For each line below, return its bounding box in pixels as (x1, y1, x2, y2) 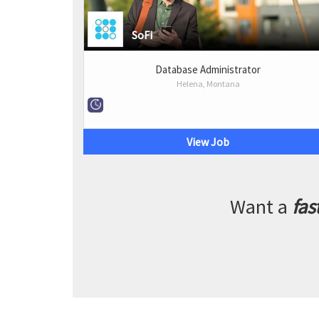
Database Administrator (155, 62, 261, 76)
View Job (187, 134, 229, 149)
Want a (230, 193, 292, 219)
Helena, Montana (176, 78, 240, 89)
